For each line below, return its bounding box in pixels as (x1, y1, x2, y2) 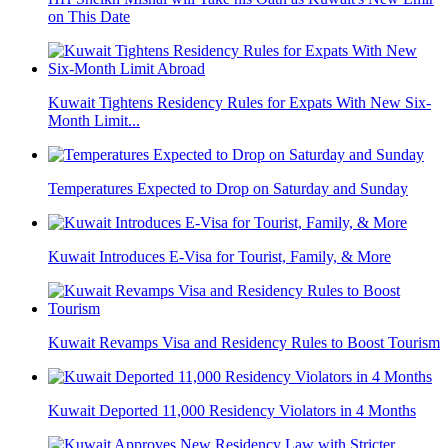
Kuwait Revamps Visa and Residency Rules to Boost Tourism (48, 334, 440, 352)
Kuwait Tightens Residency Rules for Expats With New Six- (48, 94, 431, 112)
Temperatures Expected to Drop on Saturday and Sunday (48, 180, 408, 198)
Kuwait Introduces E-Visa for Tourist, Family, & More (48, 248, 391, 266)
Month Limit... (48, 112, 140, 130)
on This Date (48, 8, 130, 26)
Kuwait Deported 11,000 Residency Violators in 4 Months (48, 402, 416, 420)
